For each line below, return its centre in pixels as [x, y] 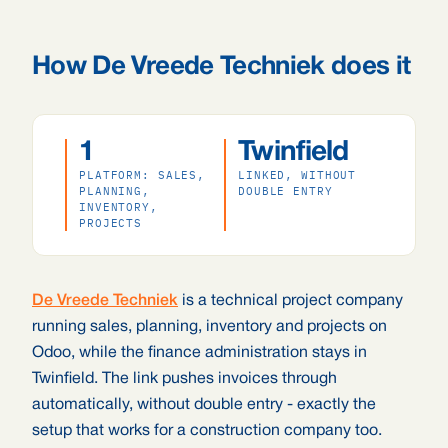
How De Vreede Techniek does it [221, 67]
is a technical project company [290, 301]
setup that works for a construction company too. [207, 431]
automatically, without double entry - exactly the [204, 405]
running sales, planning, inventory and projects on [209, 327]
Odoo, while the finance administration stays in [199, 353]
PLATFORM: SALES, [142, 175]
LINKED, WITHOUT [297, 175]
